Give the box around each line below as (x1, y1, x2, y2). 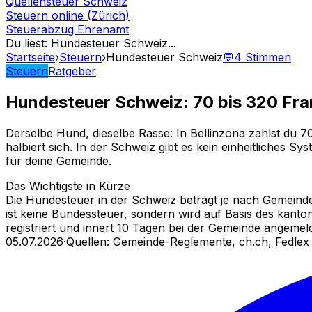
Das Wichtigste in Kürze (6, 178, 130, 193)
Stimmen (245, 50, 291, 64)
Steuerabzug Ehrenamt (6, 22, 129, 36)
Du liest (6, 36, 45, 50)
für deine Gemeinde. (6, 153, 111, 168)
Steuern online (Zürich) (6, 8, 130, 22)
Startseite (6, 50, 55, 64)
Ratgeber (48, 64, 96, 78)
